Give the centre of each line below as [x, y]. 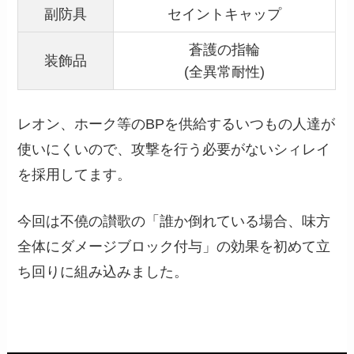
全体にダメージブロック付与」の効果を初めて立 [174, 246]
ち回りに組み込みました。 [103, 271]
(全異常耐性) [225, 72]
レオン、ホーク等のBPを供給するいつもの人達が [177, 124]
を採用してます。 [75, 174]
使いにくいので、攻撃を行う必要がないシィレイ [174, 149]
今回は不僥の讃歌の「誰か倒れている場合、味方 [174, 221]
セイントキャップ [225, 14]
